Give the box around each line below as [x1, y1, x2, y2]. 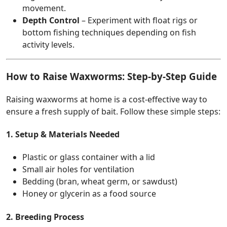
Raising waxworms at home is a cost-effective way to [6, 93, 207, 105]
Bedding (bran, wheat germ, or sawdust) [22, 176, 177, 187]
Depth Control [22, 15, 80, 26]
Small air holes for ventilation [22, 164, 134, 175]
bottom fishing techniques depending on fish [22, 27, 196, 39]
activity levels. [22, 39, 74, 51]
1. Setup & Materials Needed [6, 129, 120, 140]
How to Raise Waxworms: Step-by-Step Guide [6, 70, 217, 83]
